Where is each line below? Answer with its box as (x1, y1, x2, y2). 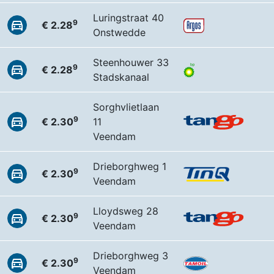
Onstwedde (93, 26, 146, 39)
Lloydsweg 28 (93, 205, 158, 217)
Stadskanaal (93, 71, 149, 83)
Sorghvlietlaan (93, 101, 159, 113)
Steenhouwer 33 (93, 56, 169, 68)
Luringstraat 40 (93, 12, 164, 24)
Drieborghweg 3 (93, 250, 168, 262)
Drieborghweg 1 (93, 160, 166, 172)
